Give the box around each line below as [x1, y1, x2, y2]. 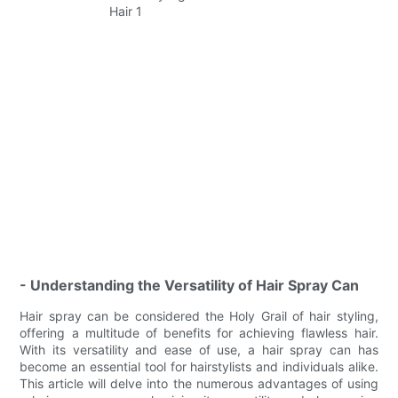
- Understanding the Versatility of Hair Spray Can [20, 275, 360, 294]
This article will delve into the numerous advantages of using [20, 375, 378, 391]
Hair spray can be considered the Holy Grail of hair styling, [20, 307, 378, 323]
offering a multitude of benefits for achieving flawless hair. [20, 324, 378, 340]
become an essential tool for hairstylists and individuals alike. [20, 358, 378, 374]
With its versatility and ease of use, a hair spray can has [20, 341, 378, 357]
